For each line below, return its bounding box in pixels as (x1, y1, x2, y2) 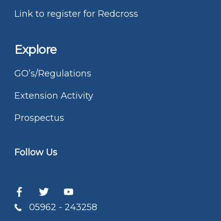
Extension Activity (14, 90, 93, 101)
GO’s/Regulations (14, 68, 91, 79)
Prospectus (14, 112, 64, 123)
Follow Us (14, 147, 57, 158)
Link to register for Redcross (14, 8, 138, 19)
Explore (14, 42, 57, 57)
